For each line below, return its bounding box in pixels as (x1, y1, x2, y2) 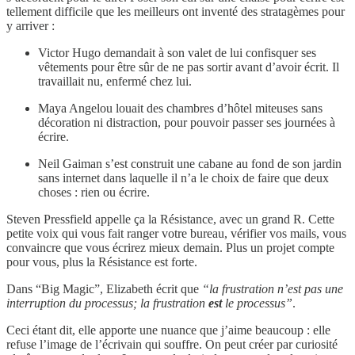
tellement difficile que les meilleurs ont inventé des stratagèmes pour (6, 5, 345, 19)
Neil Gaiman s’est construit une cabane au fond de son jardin (38, 157, 342, 171)
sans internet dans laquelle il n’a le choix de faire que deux (38, 171, 329, 185)
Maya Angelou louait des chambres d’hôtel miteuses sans (38, 101, 323, 116)
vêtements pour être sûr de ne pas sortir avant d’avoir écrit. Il (38, 60, 339, 74)
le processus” (222, 296, 292, 311)
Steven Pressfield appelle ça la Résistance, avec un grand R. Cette (6, 212, 334, 227)
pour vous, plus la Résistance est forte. (6, 255, 197, 269)
